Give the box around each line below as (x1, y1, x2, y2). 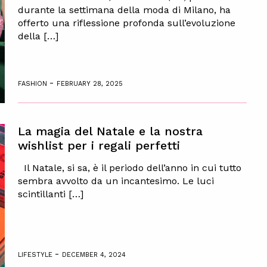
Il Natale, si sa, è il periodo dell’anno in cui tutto (17, 162, 241, 173)
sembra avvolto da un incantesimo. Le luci (17, 175, 214, 187)
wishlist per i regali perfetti (17, 138, 180, 153)
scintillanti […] (17, 188, 83, 200)
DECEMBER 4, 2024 (61, 250, 126, 259)
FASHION (17, 79, 49, 88)
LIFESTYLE (17, 250, 55, 259)
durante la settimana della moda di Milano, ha (17, 4, 231, 15)
